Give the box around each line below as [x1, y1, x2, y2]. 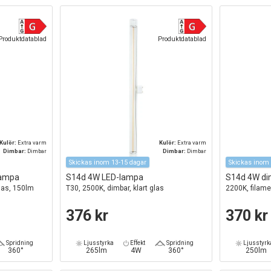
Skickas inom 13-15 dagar [69, 158, 147, 166]
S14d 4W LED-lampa [66, 172, 144, 182]
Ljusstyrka [82, 239, 114, 246]
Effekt [128, 239, 145, 246]
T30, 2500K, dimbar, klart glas [66, 183, 165, 192]
